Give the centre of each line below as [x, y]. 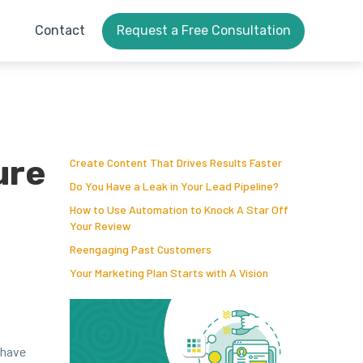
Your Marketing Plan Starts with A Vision [169, 273]
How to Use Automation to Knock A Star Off [179, 209]
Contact [60, 30]
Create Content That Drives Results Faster [176, 162]
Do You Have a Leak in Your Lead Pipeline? [174, 186]
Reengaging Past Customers [141, 249]
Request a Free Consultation [203, 30]
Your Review [100, 226]
